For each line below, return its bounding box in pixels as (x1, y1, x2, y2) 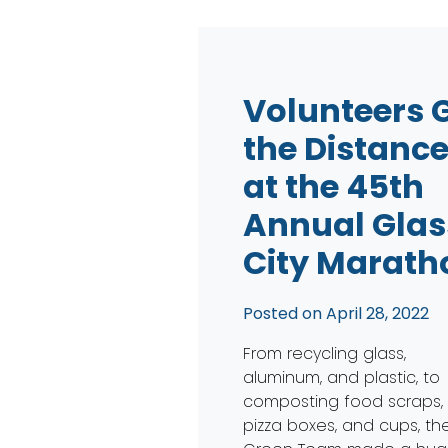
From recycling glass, (243, 341, 407, 365)
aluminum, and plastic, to (243, 365, 441, 389)
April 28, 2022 (326, 301, 430, 325)
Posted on (243, 301, 327, 325)
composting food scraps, (243, 389, 444, 413)
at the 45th (243, 163, 425, 209)
